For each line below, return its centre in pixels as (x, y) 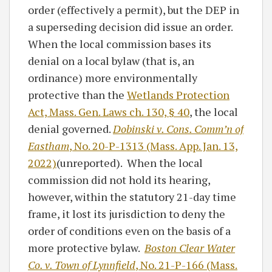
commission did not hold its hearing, (119, 180)
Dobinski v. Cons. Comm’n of (178, 129)
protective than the (77, 95)
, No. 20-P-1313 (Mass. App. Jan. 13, (154, 146)
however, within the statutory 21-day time (132, 197)
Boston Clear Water (190, 248)
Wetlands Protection (178, 95)
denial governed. (70, 129)
